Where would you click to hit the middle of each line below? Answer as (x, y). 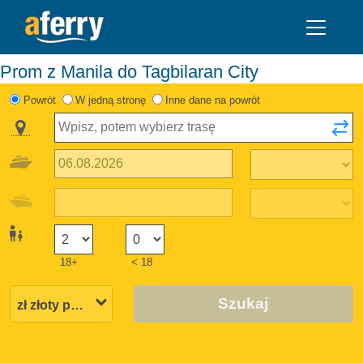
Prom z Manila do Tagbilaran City (135, 71)
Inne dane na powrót (213, 100)
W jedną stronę (110, 100)
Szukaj (243, 303)
